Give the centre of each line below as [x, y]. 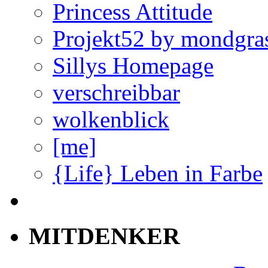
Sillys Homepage [133, 65]
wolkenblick [111, 119]
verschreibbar [116, 92]
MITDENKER [104, 236]
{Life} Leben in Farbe [158, 173]
